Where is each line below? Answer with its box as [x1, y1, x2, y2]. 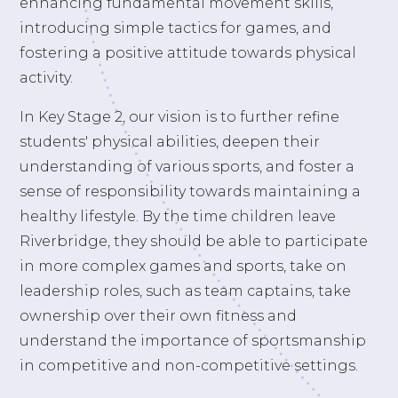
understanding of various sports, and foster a [20, 158, 355, 176]
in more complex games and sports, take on [20, 258, 347, 275]
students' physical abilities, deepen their [20, 133, 321, 151]
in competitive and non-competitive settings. [20, 357, 359, 375]
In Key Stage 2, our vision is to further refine [20, 108, 340, 126]
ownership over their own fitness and [20, 307, 298, 325]
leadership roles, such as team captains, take [20, 283, 352, 300]
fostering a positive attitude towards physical [20, 44, 357, 62]
